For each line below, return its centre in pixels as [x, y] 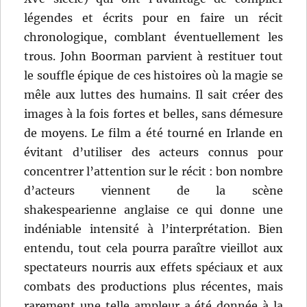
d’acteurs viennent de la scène [153, 191]
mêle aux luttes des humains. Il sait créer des [153, 95]
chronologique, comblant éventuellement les [153, 37]
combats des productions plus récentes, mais [153, 287]
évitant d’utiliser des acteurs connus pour [153, 152]
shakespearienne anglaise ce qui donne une [153, 210]
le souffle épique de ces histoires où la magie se [153, 76]
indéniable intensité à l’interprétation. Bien [153, 229]
